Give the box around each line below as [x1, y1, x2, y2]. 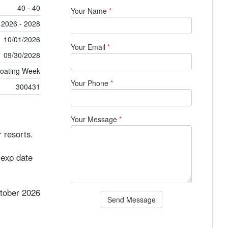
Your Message [71, 114, 120, 124]
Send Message [107, 194, 156, 205]
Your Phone [71, 78, 111, 88]
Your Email [71, 42, 108, 52]
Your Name [71, 6, 109, 16]
